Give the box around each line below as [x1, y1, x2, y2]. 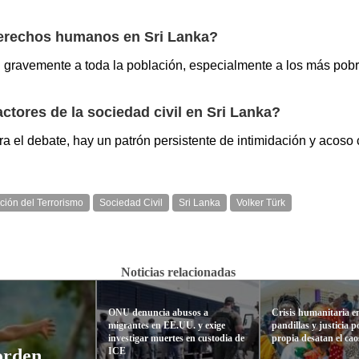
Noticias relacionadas [120, 264, 236, 279]
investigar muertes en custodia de [107, 332, 244, 344]
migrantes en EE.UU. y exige [107, 319, 225, 331]
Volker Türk [236, 196, 285, 208]
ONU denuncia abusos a [107, 306, 208, 318]
